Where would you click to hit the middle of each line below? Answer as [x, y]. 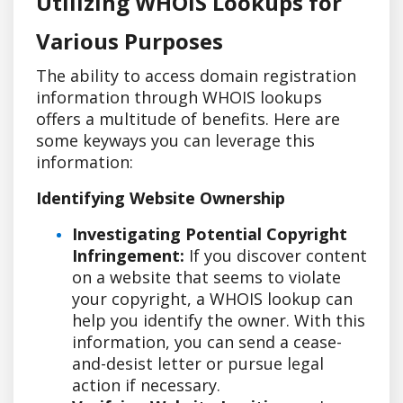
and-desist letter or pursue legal [198, 363]
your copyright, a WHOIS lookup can [212, 298]
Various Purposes [130, 40]
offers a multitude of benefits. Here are [188, 118]
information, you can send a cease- [207, 341]
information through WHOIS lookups [179, 97]
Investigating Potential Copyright [210, 233]
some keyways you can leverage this [175, 140]
